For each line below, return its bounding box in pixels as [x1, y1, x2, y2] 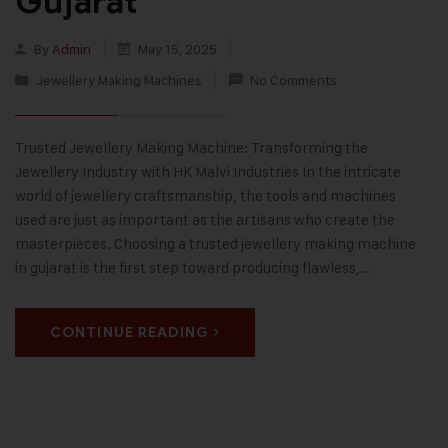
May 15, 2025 [135, 40, 220, 58]
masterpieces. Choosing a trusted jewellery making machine [15, 234, 416, 254]
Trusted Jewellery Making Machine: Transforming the [15, 138, 368, 158]
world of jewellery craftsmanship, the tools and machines [15, 186, 396, 206]
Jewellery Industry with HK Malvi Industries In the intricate [15, 162, 401, 182]
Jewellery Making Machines [36, 71, 202, 89]
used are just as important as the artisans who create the [15, 210, 395, 230]
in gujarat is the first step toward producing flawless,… [15, 258, 370, 278]
